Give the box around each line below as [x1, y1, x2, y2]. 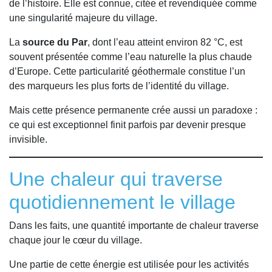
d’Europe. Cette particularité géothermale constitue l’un [9, 66, 245, 76]
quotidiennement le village [9, 191, 236, 213]
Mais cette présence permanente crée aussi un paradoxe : [9, 104, 257, 115]
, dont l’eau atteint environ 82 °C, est [87, 36, 242, 47]
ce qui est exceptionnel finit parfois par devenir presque [9, 119, 246, 130]
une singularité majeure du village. [9, 12, 157, 23]
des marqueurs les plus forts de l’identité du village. [9, 80, 229, 91]
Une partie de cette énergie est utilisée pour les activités [9, 259, 249, 270]
